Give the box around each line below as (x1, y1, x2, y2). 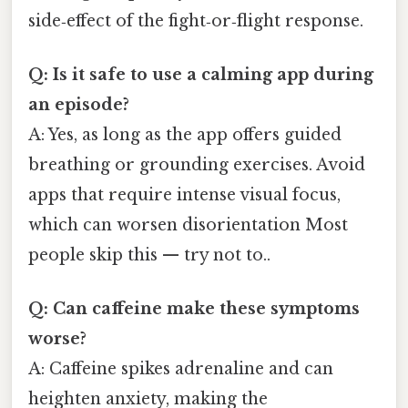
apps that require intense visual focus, (28, 185, 341, 206)
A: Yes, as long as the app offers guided (28, 125, 342, 146)
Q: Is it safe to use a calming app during (28, 65, 373, 86)
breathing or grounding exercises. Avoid (28, 155, 365, 176)
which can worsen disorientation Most (28, 215, 348, 236)
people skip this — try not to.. (28, 245, 270, 266)
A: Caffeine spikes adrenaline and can (28, 359, 333, 380)
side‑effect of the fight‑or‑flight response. (28, 10, 363, 31)
